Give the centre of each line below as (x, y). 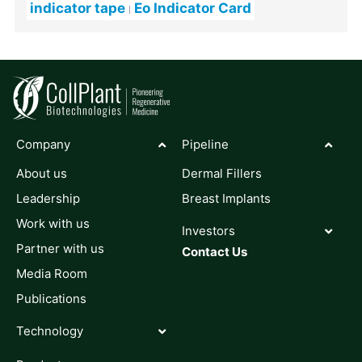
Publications (51, 299)
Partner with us (60, 249)
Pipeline (206, 145)
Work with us (53, 224)
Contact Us (215, 252)
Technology (50, 331)
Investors (209, 231)
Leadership (48, 199)
